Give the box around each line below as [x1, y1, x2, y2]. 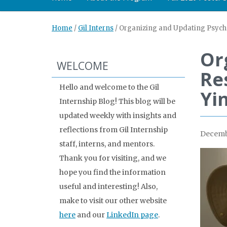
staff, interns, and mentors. [59, 139, 155, 148]
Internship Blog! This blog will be [59, 97, 175, 106]
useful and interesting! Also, [59, 182, 158, 191]
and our [75, 210, 106, 219]
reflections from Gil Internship [59, 125, 168, 134]
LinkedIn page [106, 210, 158, 219]
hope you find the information [59, 168, 166, 177]
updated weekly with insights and [59, 111, 176, 120]
